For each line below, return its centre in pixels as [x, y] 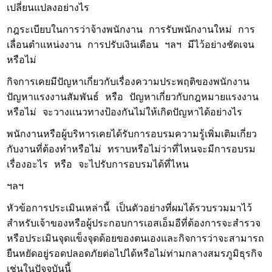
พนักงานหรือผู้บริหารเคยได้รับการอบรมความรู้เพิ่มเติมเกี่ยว [132, 135]
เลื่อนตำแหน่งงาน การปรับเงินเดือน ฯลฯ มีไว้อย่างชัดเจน [131, 46]
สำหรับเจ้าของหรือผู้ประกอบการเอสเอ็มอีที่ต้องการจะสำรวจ [134, 224]
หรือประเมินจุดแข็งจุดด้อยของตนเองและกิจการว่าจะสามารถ [136, 239]
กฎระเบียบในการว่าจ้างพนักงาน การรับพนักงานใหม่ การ [131, 30]
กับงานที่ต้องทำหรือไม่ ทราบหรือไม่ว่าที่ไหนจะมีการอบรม [131, 150]
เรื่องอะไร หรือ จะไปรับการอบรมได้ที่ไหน [98, 165]
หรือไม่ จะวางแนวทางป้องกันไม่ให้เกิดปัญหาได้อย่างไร [125, 113]
